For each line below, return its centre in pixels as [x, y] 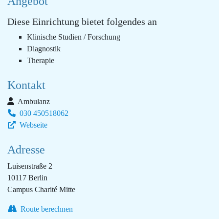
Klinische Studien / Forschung [74, 37]
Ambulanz [33, 101]
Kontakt [26, 85]
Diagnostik [44, 49]
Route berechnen [46, 209]
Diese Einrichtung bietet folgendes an [82, 22]
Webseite [33, 125]
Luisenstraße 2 [30, 166]
